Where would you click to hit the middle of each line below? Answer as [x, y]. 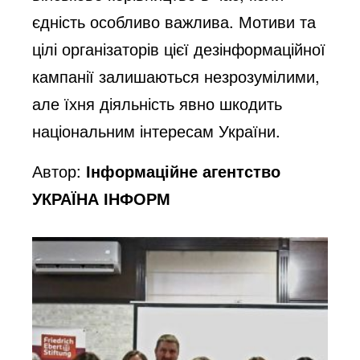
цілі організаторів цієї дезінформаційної [179, 48]
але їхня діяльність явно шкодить [157, 103]
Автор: [59, 170]
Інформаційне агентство [184, 170]
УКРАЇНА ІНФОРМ [102, 198]
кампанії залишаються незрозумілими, [176, 76]
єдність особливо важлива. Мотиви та [174, 21]
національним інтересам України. [157, 130]
